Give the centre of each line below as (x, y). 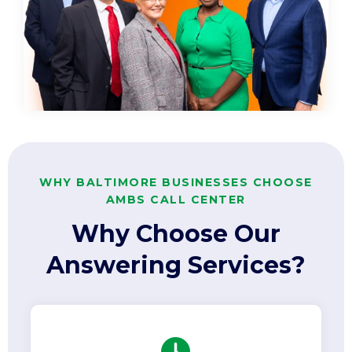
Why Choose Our (176, 233)
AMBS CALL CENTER (176, 199)
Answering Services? (176, 265)
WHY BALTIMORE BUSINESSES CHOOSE (176, 182)
